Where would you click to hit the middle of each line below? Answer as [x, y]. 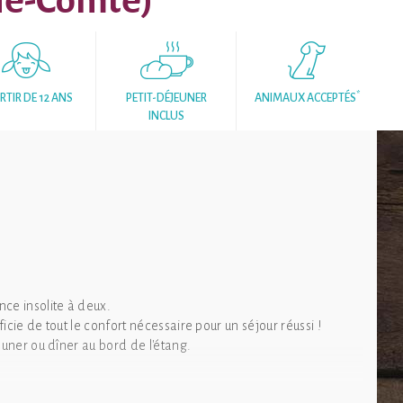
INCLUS [166, 116]
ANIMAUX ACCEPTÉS [305, 98]
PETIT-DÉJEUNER [166, 98]
